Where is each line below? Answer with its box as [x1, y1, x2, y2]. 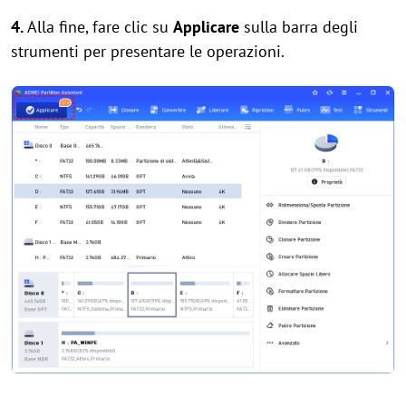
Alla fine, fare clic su [27, 16, 173, 38]
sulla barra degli [239, 16, 358, 38]
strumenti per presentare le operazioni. [11, 41, 285, 63]
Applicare [173, 16, 239, 38]
